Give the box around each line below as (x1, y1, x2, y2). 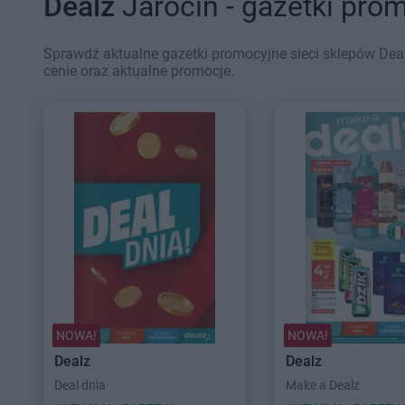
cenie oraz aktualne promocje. (43, 62, 234, 80)
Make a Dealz (286, 378, 360, 392)
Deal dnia (54, 378, 106, 392)
